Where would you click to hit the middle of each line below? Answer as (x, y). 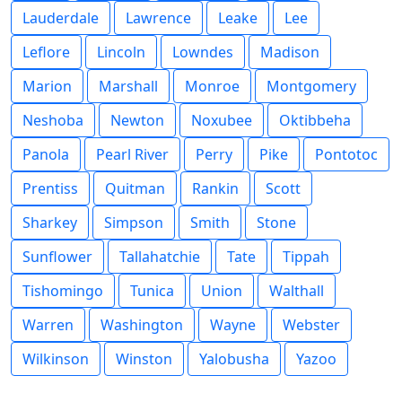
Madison (290, 52)
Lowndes (203, 52)
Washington (142, 325)
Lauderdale (61, 18)
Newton (137, 120)
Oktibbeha (315, 120)
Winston (144, 359)
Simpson (134, 223)
